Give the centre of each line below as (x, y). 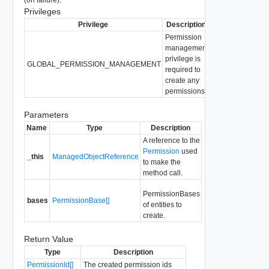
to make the (162, 162)
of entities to (162, 204)
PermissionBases (171, 194)
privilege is (183, 59)
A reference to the (171, 140)
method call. (162, 173)
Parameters (46, 114)
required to (183, 69)
